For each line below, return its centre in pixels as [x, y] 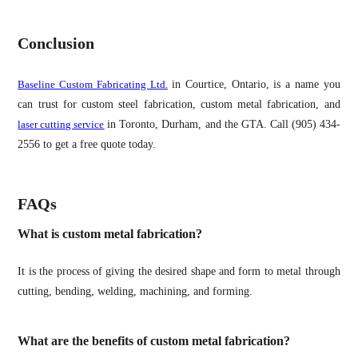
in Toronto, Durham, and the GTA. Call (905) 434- [222, 124]
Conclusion [56, 44]
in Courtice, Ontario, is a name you [254, 84]
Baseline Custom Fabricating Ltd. [93, 84]
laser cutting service [61, 124]
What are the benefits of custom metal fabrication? [154, 341]
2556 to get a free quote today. [87, 144]
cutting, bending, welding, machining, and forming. [135, 292]
